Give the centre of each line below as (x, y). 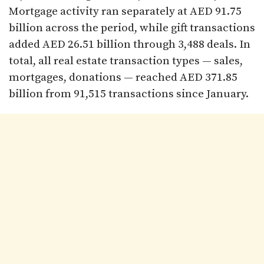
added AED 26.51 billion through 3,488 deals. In (130, 45)
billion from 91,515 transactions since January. (129, 94)
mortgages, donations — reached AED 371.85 (123, 78)
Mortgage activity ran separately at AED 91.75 (125, 12)
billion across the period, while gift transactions (132, 28)
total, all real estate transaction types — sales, (126, 61)
